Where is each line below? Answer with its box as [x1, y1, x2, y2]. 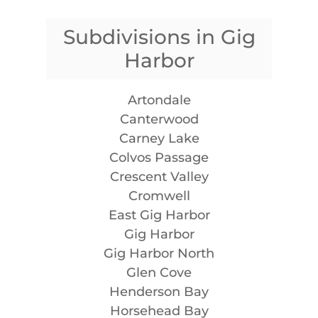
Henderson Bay [109, 283, 209, 300]
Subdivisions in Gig [62, 24, 256, 49]
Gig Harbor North [104, 245, 214, 261]
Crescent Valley [109, 168, 209, 185]
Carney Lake [119, 130, 199, 146]
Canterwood [119, 111, 199, 127]
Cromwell [128, 187, 190, 204]
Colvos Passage [109, 149, 209, 165]
